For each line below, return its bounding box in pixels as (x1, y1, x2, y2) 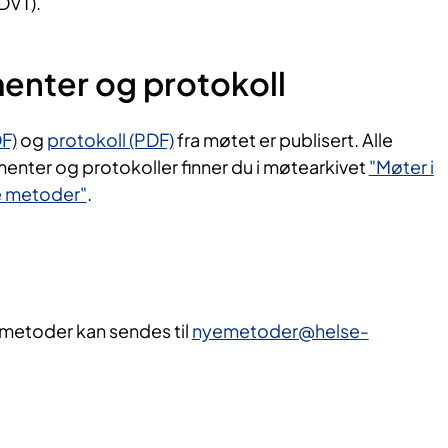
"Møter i (368, 155, 434, 179)
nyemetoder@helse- (191, 319, 369, 343)
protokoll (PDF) (46, 128, 174, 152)
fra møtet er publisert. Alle (173, 128, 393, 152)
